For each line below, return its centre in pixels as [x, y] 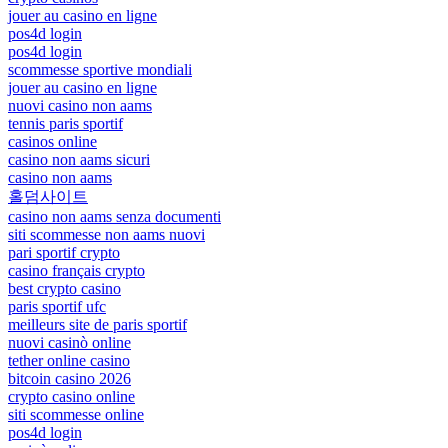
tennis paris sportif [65, 123]
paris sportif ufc [57, 306]
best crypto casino [64, 288]
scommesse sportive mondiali [100, 69]
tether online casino [69, 360]
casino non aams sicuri [79, 159]
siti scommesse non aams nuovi [106, 234]
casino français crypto [76, 270]
